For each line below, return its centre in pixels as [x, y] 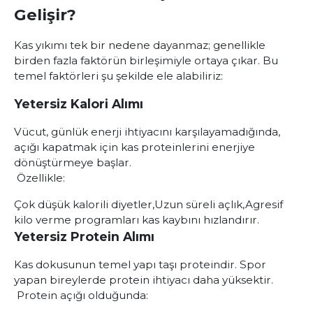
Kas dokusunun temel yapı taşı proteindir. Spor [140, 264]
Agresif [264, 204]
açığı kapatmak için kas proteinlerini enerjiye [134, 147]
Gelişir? [45, 15]
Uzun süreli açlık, [200, 204]
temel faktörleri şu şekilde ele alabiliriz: [118, 76]
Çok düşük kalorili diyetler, [84, 204]
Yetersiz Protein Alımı [84, 236]
